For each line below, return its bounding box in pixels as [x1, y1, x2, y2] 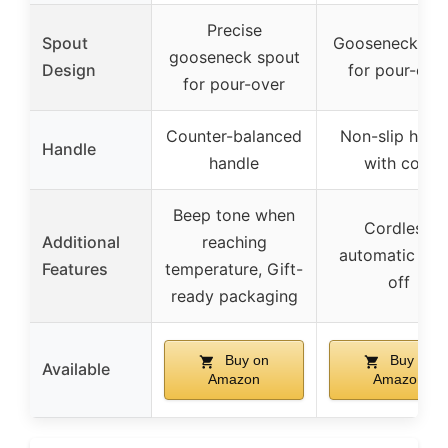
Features [42, 259, 108, 280]
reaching [201, 232, 267, 253]
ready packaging [170, 286, 298, 307]
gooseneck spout [168, 47, 300, 68]
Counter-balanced [166, 126, 302, 147]
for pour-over [183, 74, 285, 95]
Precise [206, 20, 262, 41]
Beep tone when [173, 205, 295, 226]
